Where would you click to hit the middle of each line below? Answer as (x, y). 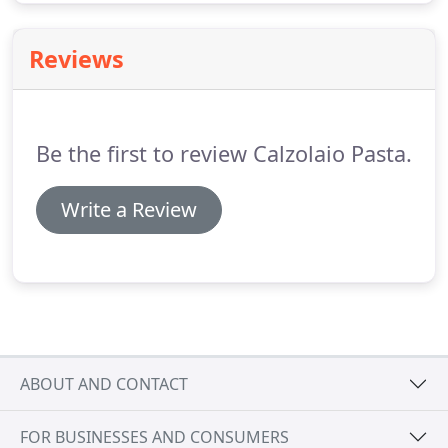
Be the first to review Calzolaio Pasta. (224, 153)
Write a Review (129, 209)
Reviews (76, 59)
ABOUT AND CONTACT (104, 383)
